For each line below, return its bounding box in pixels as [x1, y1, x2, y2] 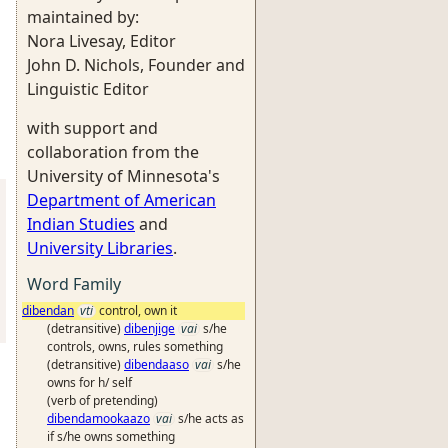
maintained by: [27, 6, 139, 28]
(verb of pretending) [47, 392, 158, 409]
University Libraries [27, 237, 173, 259]
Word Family [27, 273, 121, 295]
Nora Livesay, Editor [27, 30, 176, 52]
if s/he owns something [47, 428, 175, 445]
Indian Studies [27, 213, 135, 235]
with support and [27, 117, 158, 139]
